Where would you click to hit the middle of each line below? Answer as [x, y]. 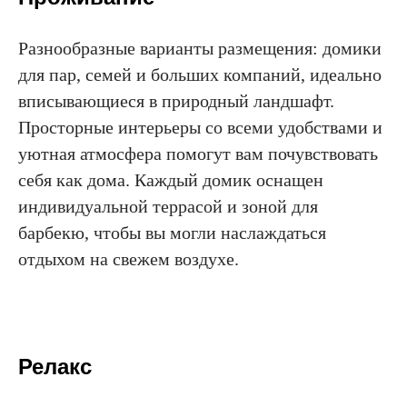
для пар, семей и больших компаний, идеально [200, 74]
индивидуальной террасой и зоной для [168, 206]
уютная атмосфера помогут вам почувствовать [198, 153]
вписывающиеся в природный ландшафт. [176, 100]
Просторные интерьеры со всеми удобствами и [200, 127]
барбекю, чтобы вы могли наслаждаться [172, 232]
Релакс [55, 366]
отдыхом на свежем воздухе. [129, 258]
